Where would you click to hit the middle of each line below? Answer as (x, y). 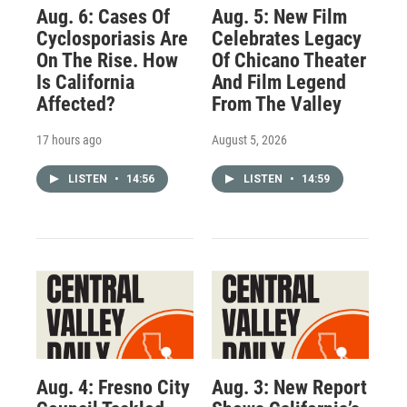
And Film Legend (278, 83)
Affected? (76, 104)
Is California (85, 83)
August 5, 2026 (249, 140)
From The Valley (276, 104)
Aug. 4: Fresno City (113, 387)
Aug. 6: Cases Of (103, 17)
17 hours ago (69, 140)
